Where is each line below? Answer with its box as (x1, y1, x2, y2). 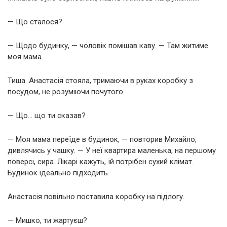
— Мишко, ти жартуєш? (8, 216, 87, 225)
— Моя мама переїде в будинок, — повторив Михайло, (8, 135, 197, 144)
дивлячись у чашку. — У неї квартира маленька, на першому (8, 146, 216, 156)
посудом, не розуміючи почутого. (8, 87, 125, 97)
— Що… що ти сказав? (8, 111, 86, 121)
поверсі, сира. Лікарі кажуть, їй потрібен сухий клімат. (8, 157, 194, 167)
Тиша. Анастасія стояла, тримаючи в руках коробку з (8, 76, 193, 86)
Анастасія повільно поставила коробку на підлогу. (8, 192, 184, 202)
